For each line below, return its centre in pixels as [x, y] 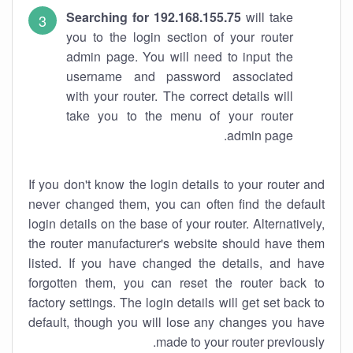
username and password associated [180, 76]
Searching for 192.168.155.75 [154, 17]
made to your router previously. [240, 342]
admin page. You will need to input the [180, 56]
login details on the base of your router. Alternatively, [176, 223]
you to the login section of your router [180, 37]
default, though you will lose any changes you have [176, 322]
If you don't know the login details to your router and [176, 184]
